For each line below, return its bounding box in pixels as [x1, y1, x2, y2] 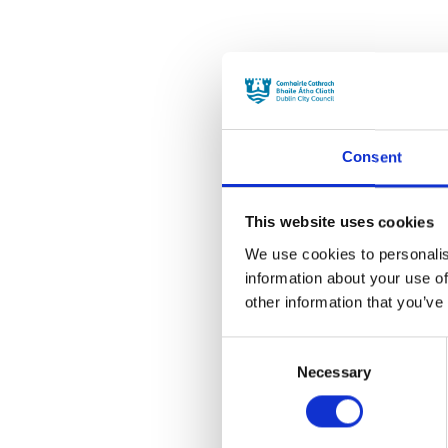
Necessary [297, 363, 371, 381]
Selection [221, 363, 282, 381]
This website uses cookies [244, 213, 434, 231]
